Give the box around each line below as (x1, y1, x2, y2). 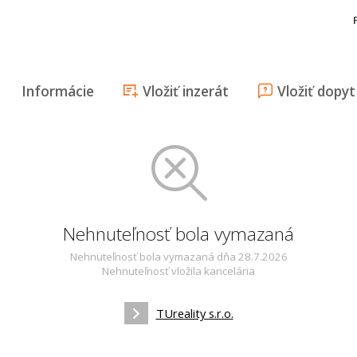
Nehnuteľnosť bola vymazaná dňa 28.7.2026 (69, 249, 288, 264)
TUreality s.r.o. (155, 305, 233, 321)
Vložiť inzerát (143, 81, 229, 100)
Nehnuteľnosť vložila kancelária (102, 264, 255, 278)
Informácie (22, 81, 94, 100)
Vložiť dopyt (277, 81, 355, 100)
